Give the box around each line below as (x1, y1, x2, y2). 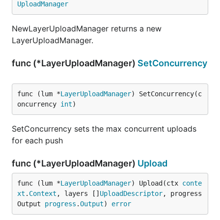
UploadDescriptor (100, 190, 163, 197)
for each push (12, 136, 63, 145)
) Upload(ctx (131, 179, 182, 187)
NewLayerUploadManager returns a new (12, 24, 162, 33)
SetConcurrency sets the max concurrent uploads (12, 124, 196, 134)
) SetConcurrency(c (131, 90, 202, 98)
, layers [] (56, 190, 100, 197)
